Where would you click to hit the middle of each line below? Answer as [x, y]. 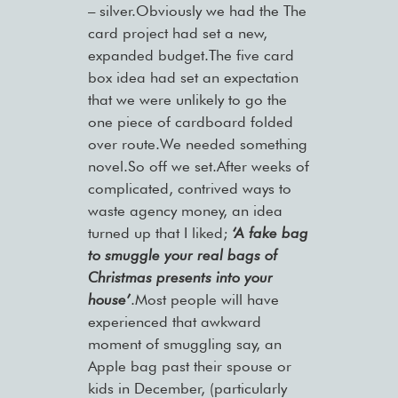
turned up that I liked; [159, 233]
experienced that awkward [174, 322]
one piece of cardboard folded [190, 122]
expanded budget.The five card [191, 56]
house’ [109, 300]
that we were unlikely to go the [187, 100]
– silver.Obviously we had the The [197, 11]
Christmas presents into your [180, 278]
